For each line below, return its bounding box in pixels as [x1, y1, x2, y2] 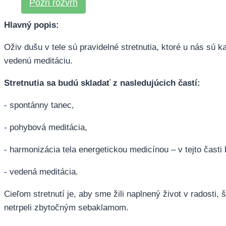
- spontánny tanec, [4, 100, 74, 110]
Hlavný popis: [4, 20, 59, 30]
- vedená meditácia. [4, 166, 78, 177]
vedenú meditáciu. [4, 55, 73, 66]
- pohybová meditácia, [4, 122, 87, 132]
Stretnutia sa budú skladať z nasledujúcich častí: [4, 78, 200, 88]
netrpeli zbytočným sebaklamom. [4, 202, 129, 212]
